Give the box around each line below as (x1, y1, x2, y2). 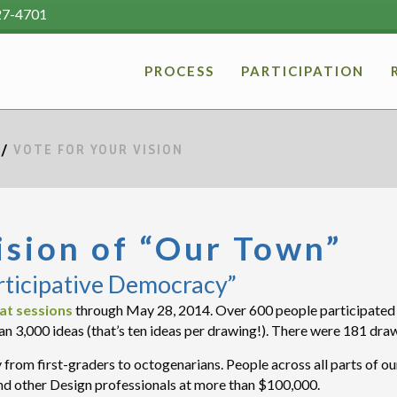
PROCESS (144, 63, 214, 79)
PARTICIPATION (241, 63, 364, 79)
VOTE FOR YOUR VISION (13, 141, 183, 158)
